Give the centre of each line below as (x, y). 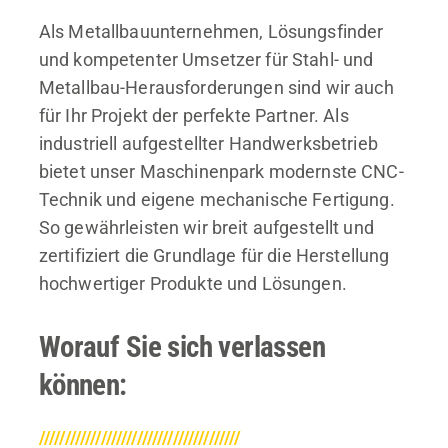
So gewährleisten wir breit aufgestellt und (206, 227)
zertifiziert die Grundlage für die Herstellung (214, 255)
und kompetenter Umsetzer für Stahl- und (206, 59)
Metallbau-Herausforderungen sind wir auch (216, 87)
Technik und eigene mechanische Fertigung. (216, 199)
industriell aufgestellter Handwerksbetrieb (208, 143)
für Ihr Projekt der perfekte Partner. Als (193, 115)
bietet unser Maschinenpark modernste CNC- (221, 171)
